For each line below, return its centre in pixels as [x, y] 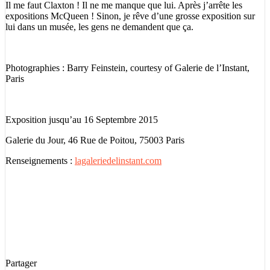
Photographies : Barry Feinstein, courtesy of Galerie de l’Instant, [127, 67]
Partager [21, 263]
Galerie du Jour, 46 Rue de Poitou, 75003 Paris [95, 140]
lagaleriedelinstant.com [118, 160]
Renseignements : [40, 160]
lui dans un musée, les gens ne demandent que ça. [99, 27]
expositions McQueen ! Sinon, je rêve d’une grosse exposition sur [130, 16]
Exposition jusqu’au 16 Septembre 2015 [82, 119]
